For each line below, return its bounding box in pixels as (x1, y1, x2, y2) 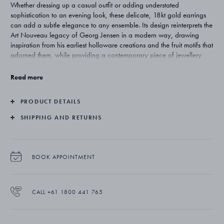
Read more (10, 72, 43, 81)
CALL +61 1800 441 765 (31, 187, 103, 196)
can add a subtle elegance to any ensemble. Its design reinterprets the (10, 19, 212, 30)
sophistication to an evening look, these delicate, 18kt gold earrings (10, 9, 206, 20)
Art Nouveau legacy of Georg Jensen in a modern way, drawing (10, 29, 199, 40)
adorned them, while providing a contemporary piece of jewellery (10, 49, 201, 60)
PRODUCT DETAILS (20, 97, 81, 105)
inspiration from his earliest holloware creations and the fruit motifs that (10, 39, 213, 50)
